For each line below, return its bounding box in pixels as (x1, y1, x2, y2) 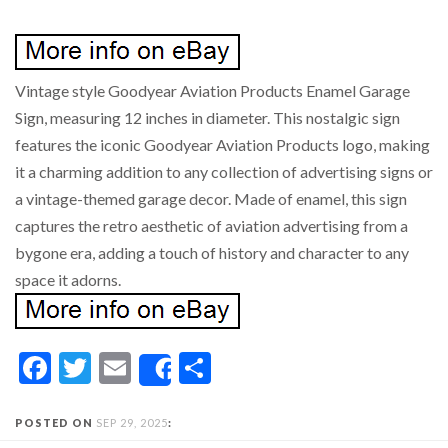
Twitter (91, 348, 195, 387)
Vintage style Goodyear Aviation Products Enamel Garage (15, 81, 410, 100)
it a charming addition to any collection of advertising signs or (15, 162, 433, 181)
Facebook (51, 348, 183, 387)
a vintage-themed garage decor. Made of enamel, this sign (15, 189, 407, 208)
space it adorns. (15, 270, 121, 289)
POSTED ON (15, 416, 96, 429)
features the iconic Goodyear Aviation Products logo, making (15, 135, 430, 154)
